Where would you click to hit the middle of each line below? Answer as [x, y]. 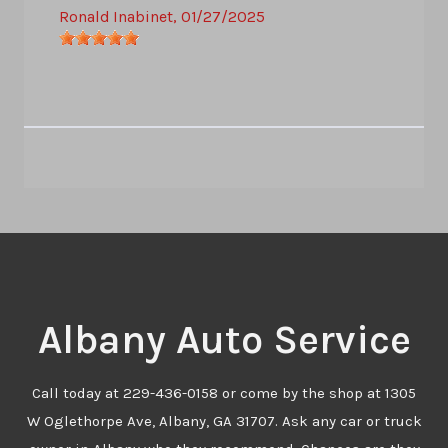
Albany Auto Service [224, 340]
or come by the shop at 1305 [317, 393]
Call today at [77, 393]
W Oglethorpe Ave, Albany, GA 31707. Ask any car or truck [224, 421]
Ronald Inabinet [116, 17]
